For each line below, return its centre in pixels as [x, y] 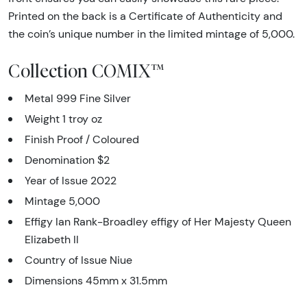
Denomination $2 [67, 160]
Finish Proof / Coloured [82, 140]
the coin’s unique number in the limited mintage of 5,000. [151, 34]
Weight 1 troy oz [63, 119]
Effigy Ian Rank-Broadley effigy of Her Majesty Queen [158, 222]
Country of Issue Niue [78, 260]
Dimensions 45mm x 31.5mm [96, 281]
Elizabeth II [52, 240]
